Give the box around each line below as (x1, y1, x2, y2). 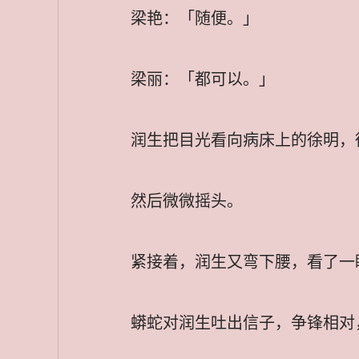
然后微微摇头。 (131, 192, 243, 210)
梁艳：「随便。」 (131, 9, 259, 27)
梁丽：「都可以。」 (131, 70, 275, 88)
